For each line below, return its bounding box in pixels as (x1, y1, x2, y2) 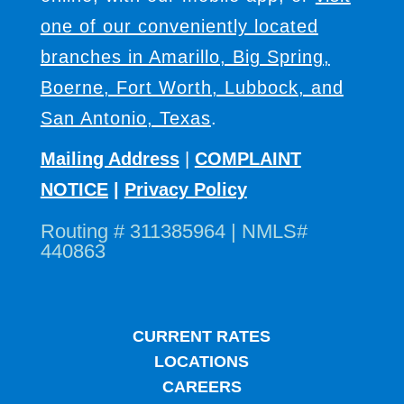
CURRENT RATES (133, 326, 271, 345)
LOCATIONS (154, 352, 250, 371)
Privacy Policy (124, 179, 247, 199)
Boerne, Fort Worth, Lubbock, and (40, 77, 344, 97)
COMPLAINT (194, 148, 301, 169)
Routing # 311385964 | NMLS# (40, 219, 308, 243)
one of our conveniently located (40, 15, 318, 36)
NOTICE (40, 179, 108, 199)
